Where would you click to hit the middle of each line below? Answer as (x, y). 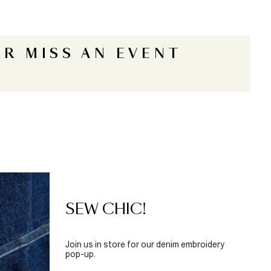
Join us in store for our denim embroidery (145, 245)
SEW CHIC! (106, 210)
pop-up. (80, 254)
